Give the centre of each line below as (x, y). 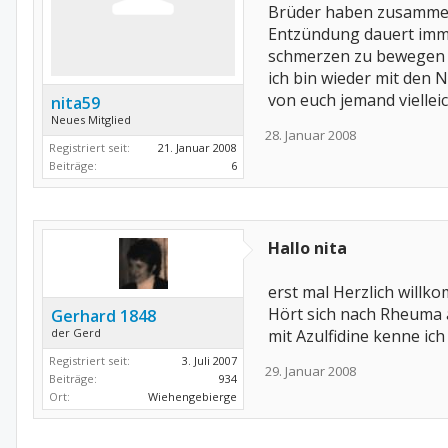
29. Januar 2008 (310, 371)
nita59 (75, 103)
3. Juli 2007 (209, 360)
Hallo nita (307, 248)
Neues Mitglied (91, 119)
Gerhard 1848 (103, 316)
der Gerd (76, 332)
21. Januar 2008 (197, 147)
